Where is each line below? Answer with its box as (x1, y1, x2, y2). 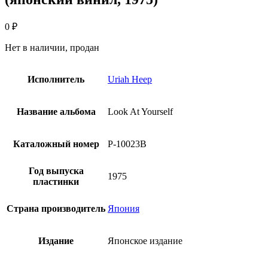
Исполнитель (28, 74, 84, 84)
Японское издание (108, 235, 182, 246)
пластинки (33, 176, 79, 187)
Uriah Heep (108, 74, 152, 84)
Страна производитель (7, 203, 105, 214)
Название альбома (16, 106, 96, 117)
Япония (108, 203, 139, 214)
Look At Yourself (108, 106, 173, 117)
